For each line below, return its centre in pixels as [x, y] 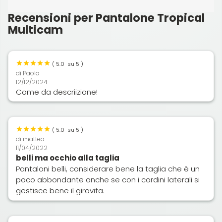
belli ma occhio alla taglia [68, 158]
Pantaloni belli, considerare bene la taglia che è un [108, 169]
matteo [34, 139]
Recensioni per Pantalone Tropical [106, 18]
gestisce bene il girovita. [60, 191]
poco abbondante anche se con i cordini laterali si [108, 180]
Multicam [35, 29]
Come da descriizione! [57, 92]
